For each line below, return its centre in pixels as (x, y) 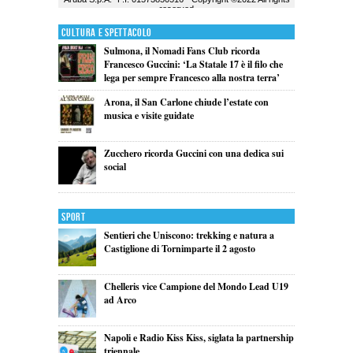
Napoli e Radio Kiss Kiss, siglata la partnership (199, 338)
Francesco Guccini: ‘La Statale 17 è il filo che (193, 65)
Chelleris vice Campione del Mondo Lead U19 (196, 287)
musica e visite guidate (149, 116)
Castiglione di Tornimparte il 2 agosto (179, 249)
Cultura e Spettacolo (107, 33)
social (115, 167)
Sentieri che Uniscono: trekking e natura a (189, 236)
